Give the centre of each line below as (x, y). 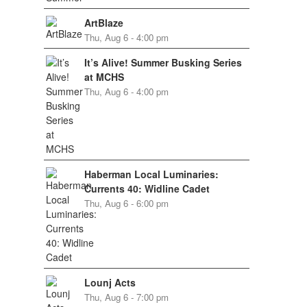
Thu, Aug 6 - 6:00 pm (126, 203)
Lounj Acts (110, 282)
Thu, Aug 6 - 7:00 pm (126, 297)
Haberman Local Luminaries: (151, 174)
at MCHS (104, 77)
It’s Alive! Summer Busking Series (163, 62)
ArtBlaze (103, 23)
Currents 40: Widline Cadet (147, 188)
